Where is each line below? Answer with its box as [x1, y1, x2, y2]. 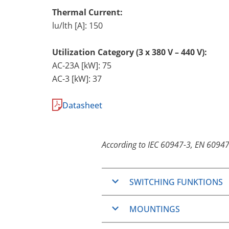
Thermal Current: [52, 6, 123, 18]
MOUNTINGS [129, 203, 180, 215]
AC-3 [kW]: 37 [52, 73, 102, 84]
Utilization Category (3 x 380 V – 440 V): [52, 46, 207, 58]
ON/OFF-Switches [132, 195, 198, 207]
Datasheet [62, 99, 102, 111]
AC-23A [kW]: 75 [52, 59, 111, 71]
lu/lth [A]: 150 [52, 19, 103, 31]
